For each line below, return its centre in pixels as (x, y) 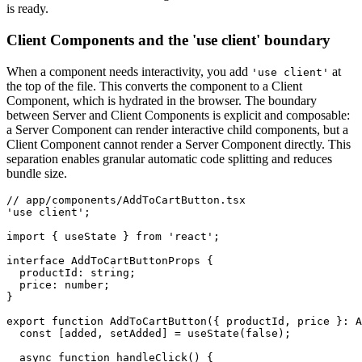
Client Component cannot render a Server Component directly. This (179, 144)
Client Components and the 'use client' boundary (168, 40)
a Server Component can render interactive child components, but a (177, 129)
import (26, 236)
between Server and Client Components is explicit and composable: (178, 115)
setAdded (133, 333)
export (26, 321)
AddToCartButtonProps (133, 260)
